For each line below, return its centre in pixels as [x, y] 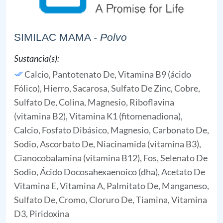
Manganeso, [185, 186]
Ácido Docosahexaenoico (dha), [101, 172]
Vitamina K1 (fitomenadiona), [126, 116]
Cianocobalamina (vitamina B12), [79, 158]
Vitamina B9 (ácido [155, 74]
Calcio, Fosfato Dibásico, [62, 130]
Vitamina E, [37, 186]
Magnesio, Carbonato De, [160, 130]
